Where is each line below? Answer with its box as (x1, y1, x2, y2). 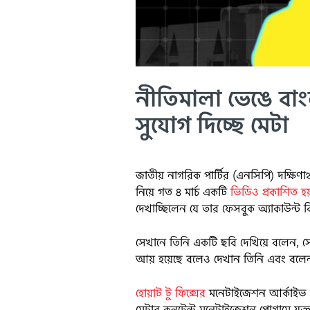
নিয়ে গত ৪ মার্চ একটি (136, 184, 231, 201)
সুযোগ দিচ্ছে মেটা (136, 109, 289, 141)
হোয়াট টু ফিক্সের (136, 285, 206, 302)
